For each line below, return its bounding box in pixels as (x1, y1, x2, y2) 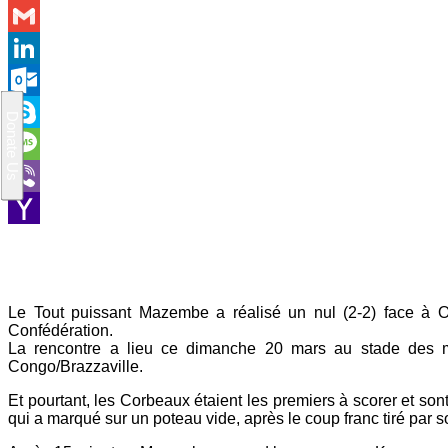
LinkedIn (8, 71, 66, 88)
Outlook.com (8, 103, 91, 120)
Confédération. (8, 322, 113, 339)
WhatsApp (8, 7, 76, 24)
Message (8, 167, 63, 184)
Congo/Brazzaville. (8, 358, 143, 375)
